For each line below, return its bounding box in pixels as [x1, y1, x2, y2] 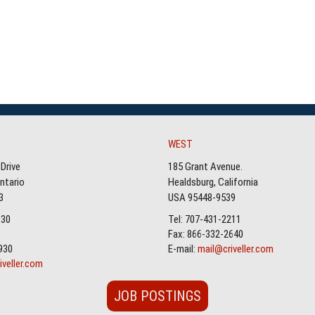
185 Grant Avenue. [168, 160, 243, 173]
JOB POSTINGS [114, 288, 201, 304]
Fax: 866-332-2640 [168, 228, 243, 240]
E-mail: [168, 243, 198, 255]
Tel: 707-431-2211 [168, 213, 241, 226]
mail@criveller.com [198, 243, 274, 255]
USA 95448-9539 [168, 191, 236, 204]
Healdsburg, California [168, 176, 258, 188]
